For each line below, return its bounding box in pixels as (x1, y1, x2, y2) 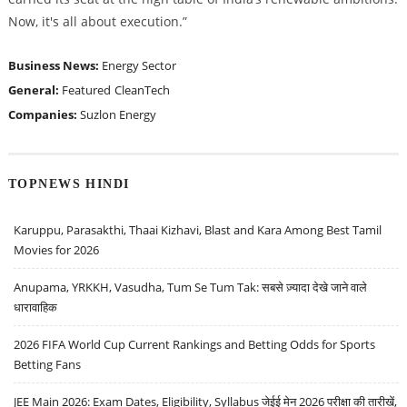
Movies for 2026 (14, 242, 100, 259)
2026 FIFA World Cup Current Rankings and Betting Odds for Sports (14, 336, 376, 353)
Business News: (7, 56, 102, 74)
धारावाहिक (14, 299, 58, 316)
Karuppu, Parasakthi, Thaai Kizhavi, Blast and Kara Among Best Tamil (14, 222, 382, 239)
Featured (61, 81, 111, 98)
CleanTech (114, 81, 170, 98)
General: (7, 81, 62, 98)
